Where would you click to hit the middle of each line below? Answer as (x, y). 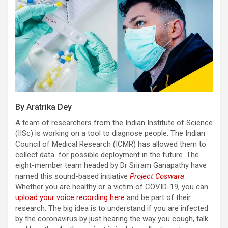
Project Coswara (157, 176)
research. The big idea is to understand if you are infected (112, 208)
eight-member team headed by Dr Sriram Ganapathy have (111, 165)
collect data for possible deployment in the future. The (107, 154)
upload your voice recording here (70, 197)
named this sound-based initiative (73, 176)
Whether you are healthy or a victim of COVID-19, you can (112, 187)
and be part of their (158, 197)
